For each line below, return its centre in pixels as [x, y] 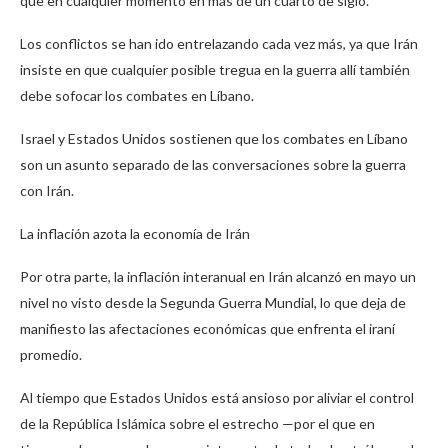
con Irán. [47, 191]
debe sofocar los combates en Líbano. [137, 96]
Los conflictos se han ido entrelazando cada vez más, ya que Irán [219, 44]
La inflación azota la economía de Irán [135, 234]
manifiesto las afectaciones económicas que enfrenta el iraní [207, 329]
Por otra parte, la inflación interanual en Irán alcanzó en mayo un [218, 277]
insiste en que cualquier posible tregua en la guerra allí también [215, 70]
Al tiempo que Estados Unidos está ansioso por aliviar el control [217, 398]
